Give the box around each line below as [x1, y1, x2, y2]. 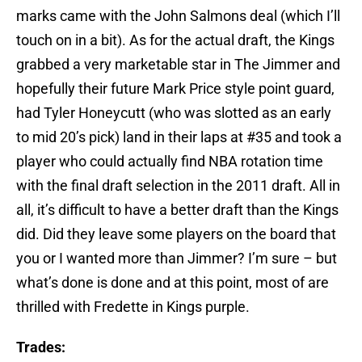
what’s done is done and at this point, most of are [16, 274, 329, 292]
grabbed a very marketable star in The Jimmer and [16, 56, 340, 74]
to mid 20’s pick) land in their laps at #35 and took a [16, 128, 342, 146]
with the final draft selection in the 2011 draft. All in [16, 177, 340, 195]
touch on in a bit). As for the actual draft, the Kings [16, 32, 335, 49]
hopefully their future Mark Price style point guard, [16, 80, 335, 98]
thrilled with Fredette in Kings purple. [16, 298, 250, 316]
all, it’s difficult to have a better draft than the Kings [16, 201, 339, 219]
